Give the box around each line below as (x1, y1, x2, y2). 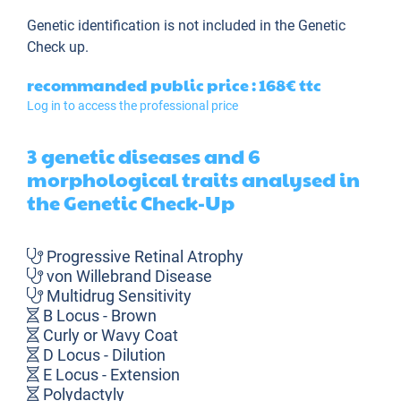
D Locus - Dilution (39, 345, 166, 364)
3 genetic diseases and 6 (27, 142, 260, 170)
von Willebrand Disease (43, 266, 212, 286)
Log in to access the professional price (27, 98, 238, 114)
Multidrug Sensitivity (43, 286, 192, 305)
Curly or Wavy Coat (39, 325, 178, 345)
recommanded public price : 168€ (27, 73, 299, 97)
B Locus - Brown (39, 305, 157, 325)
